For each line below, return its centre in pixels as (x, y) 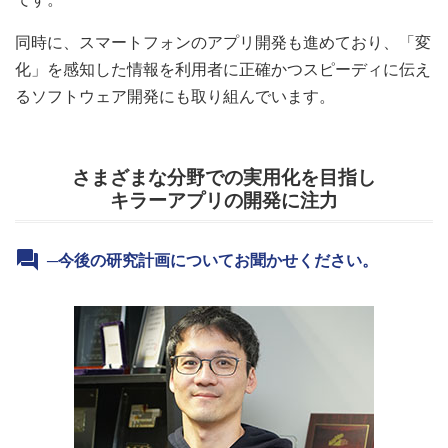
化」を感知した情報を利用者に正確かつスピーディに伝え (223, 69)
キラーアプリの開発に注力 (224, 200)
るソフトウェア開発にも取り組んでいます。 (175, 96)
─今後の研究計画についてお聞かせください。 (212, 260)
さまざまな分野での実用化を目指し (224, 177)
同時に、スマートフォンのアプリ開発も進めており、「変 (223, 42)
